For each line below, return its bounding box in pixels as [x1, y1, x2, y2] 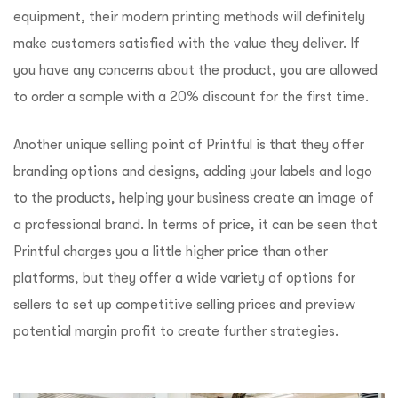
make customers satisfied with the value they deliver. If [13, 36, 360, 52]
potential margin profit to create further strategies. [13, 323, 338, 340]
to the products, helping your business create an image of [13, 190, 374, 207]
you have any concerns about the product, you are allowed [13, 62, 378, 79]
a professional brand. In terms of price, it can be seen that [13, 217, 378, 234]
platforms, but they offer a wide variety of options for [13, 270, 355, 287]
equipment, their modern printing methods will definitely [13, 9, 365, 26]
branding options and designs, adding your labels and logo [13, 163, 372, 180]
